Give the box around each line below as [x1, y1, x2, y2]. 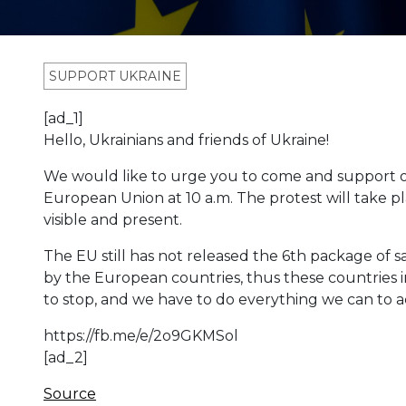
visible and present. [43, 211, 182, 229]
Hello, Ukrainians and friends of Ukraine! [43, 131, 329, 150]
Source [43, 385, 96, 403]
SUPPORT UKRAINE [49, 68, 181, 85]
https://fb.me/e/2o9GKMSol [43, 327, 238, 345]
